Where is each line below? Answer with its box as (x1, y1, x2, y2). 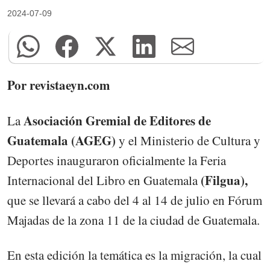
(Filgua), (201, 171, 248, 189)
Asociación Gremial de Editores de (24, 111, 211, 130)
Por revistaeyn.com (7, 76, 110, 95)
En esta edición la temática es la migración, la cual (7, 246, 262, 263)
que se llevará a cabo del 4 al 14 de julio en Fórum (7, 191, 262, 209)
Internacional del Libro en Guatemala (7, 171, 201, 189)
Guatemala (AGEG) (7, 131, 116, 149)
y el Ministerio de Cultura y (116, 131, 260, 149)
